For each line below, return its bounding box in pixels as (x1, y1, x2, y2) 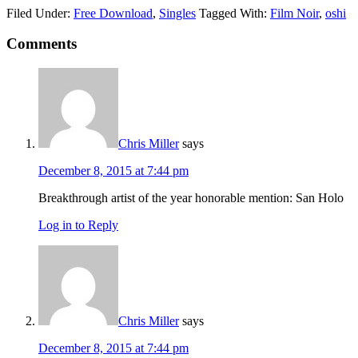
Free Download (74, 6, 153, 20)
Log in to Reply (38, 218, 118, 233)
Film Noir (270, 6, 319, 20)
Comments (6, 35, 77, 53)
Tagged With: (199, 6, 270, 20)
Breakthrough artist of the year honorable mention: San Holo (38, 191, 344, 205)
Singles (159, 6, 196, 20)
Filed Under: (6, 6, 74, 20)
